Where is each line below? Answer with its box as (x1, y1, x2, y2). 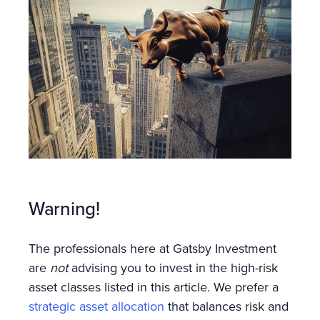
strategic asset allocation (29, 296, 164, 315)
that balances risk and (164, 296, 289, 315)
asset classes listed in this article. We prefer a (29, 277, 279, 296)
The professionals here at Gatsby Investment (29, 239, 276, 257)
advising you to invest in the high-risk (68, 258, 278, 276)
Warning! (29, 194, 100, 221)
